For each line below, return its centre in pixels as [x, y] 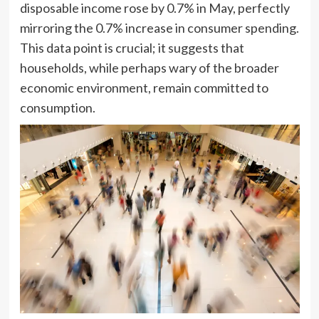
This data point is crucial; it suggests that [132, 47]
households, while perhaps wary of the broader [149, 67]
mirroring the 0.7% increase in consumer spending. [159, 27]
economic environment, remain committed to [144, 87]
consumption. [57, 107]
